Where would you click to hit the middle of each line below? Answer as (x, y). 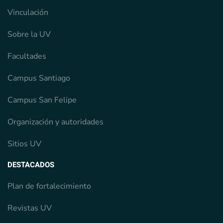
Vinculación (28, 13)
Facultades (27, 56)
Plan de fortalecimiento (49, 186)
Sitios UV (24, 144)
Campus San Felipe (42, 100)
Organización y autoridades (56, 122)
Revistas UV (30, 208)
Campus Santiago (39, 78)
